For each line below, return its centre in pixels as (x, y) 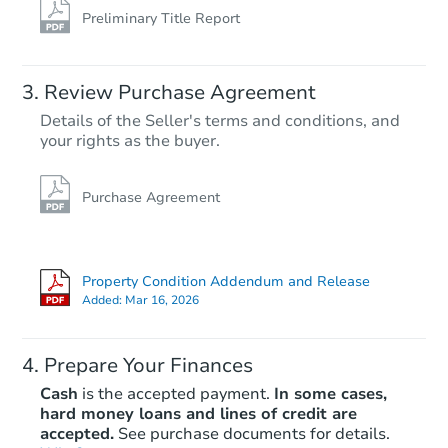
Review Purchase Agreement (180, 93)
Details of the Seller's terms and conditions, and (220, 121)
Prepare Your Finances (148, 366)
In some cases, (330, 394)
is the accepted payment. (174, 394)
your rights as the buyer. (130, 141)
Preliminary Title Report (161, 19)
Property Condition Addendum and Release (226, 282)
